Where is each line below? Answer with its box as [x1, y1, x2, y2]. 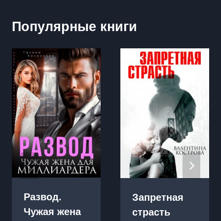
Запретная [132, 191, 184, 203]
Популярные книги [12, 19, 137, 35]
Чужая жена [24, 206, 81, 217]
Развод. [24, 191, 62, 202]
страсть [132, 206, 170, 218]
